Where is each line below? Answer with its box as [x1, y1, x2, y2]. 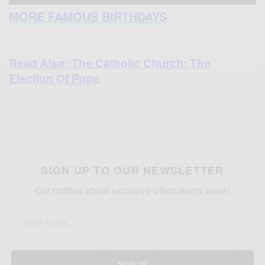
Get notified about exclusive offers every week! [35, 183, 230, 198]
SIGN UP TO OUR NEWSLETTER [41, 163, 224, 179]
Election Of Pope [9, 70, 100, 87]
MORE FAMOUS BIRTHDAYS [9, 8, 167, 25]
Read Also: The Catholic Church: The [9, 55, 211, 72]
